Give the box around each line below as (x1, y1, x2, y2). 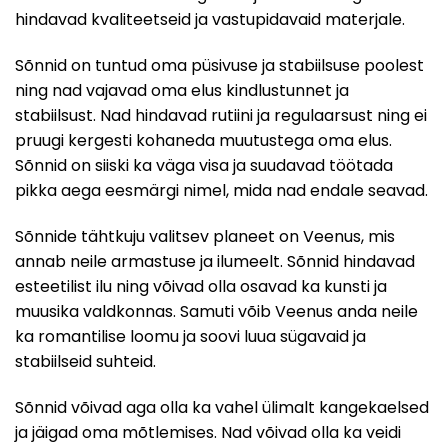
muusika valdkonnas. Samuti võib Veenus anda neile (15, 299, 418, 323)
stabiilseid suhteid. (15, 349, 156, 373)
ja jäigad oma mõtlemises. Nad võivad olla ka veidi (15, 420, 401, 444)
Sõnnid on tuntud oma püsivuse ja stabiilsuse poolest (15, 53, 424, 77)
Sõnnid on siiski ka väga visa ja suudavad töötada (15, 153, 393, 177)
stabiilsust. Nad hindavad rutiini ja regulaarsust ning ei (15, 103, 427, 127)
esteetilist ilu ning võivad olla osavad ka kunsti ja (15, 274, 387, 298)
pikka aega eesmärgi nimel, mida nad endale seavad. (15, 178, 428, 202)
